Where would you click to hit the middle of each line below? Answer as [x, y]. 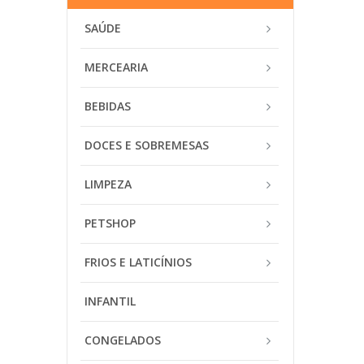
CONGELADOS [123, 340]
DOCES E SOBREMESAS [147, 145]
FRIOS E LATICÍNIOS [138, 262]
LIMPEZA [108, 184]
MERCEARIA [116, 67]
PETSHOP [110, 223]
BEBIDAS [108, 106]
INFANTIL [110, 301]
